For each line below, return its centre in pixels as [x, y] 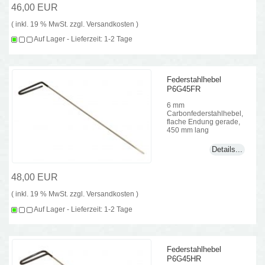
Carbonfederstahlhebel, [205, 113]
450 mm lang [188, 130]
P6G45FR [184, 89]
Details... [227, 150]
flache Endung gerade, [204, 121]
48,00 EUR [35, 177]
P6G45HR [184, 259]
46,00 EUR [35, 8]
